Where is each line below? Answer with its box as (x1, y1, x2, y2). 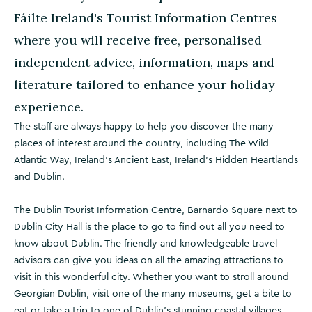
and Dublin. (14, 172, 65, 182)
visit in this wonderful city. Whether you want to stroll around (14, 272, 289, 282)
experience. (14, 99, 84, 115)
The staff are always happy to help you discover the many (14, 122, 274, 132)
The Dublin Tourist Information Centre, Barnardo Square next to (14, 205, 297, 215)
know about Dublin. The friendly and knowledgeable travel (14, 239, 277, 249)
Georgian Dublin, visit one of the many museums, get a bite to (14, 289, 292, 299)
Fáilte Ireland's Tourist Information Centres (14, 10, 277, 26)
